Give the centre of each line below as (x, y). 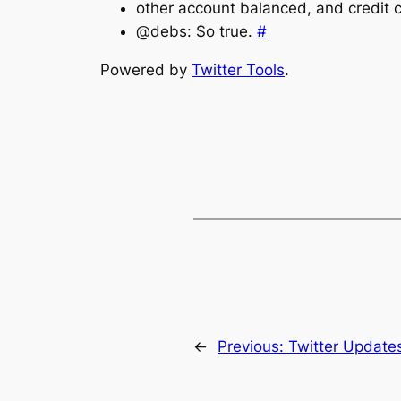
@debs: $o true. (196, 31)
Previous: (253, 346)
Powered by (146, 69)
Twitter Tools (238, 69)
